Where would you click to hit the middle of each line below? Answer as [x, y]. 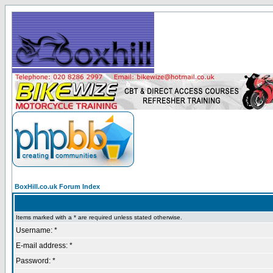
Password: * [36, 261]
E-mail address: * [44, 246]
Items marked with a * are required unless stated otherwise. [99, 217]
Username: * [37, 230]
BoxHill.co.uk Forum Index [57, 186]
